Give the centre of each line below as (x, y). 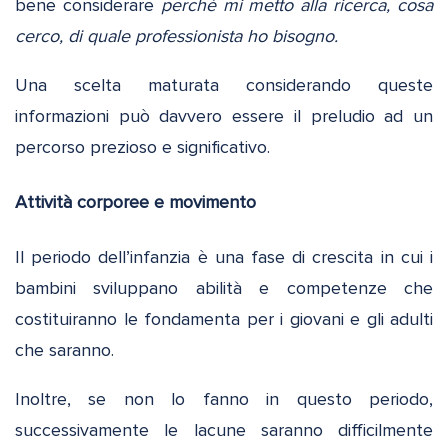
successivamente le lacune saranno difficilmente (224, 430)
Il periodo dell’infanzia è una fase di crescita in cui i (224, 257)
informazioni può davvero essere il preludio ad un (224, 116)
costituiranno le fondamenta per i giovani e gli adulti (224, 319)
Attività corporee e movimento (135, 202)
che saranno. (64, 350)
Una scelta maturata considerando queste (224, 85)
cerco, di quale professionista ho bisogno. (176, 36)
